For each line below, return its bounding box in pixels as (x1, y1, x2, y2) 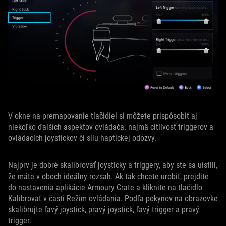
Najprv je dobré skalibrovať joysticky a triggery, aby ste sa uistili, (8, 160, 217, 171)
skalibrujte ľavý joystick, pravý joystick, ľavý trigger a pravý (8, 205, 199, 215)
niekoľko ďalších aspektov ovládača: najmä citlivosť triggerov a (8, 122, 213, 132)
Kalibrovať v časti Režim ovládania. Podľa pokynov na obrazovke (8, 194, 218, 204)
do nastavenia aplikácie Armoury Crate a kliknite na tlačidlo (8, 183, 202, 193)
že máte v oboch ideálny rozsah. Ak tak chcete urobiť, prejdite (8, 172, 209, 182)
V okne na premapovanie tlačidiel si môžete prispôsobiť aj (8, 111, 197, 121)
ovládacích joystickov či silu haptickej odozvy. (8, 133, 156, 143)
